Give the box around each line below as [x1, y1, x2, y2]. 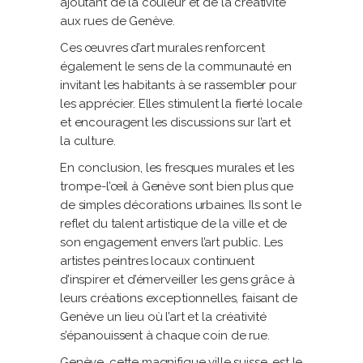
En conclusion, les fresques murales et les [60, 160, 294, 175]
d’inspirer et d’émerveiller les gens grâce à [60, 272, 295, 287]
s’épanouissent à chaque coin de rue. [60, 328, 270, 343]
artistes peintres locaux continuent [60, 254, 254, 268]
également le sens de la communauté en [60, 59, 292, 74]
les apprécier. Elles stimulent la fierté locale [60, 96, 302, 111]
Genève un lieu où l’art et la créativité [60, 310, 267, 324]
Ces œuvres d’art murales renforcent [60, 41, 265, 55]
